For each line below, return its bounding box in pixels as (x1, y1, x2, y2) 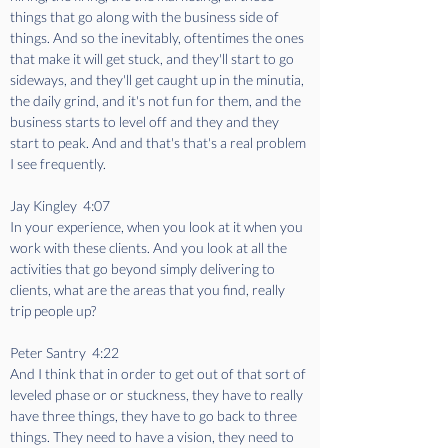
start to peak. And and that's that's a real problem (10, 134, 309, 151)
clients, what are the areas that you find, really (10, 281, 288, 298)
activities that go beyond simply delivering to (10, 260, 278, 277)
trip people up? (10, 302, 96, 319)
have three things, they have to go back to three (10, 407, 300, 424)
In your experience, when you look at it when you (10, 218, 306, 235)
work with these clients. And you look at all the (10, 239, 290, 256)
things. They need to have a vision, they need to (10, 428, 297, 445)
